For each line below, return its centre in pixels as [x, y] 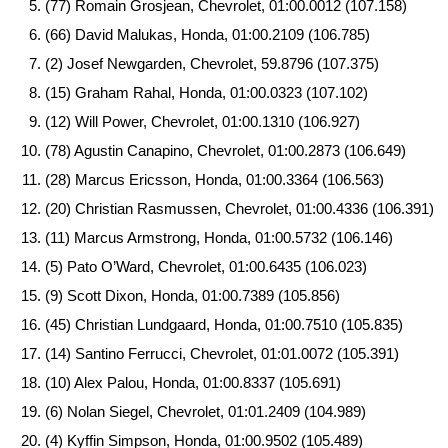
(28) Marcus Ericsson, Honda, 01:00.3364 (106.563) [214, 180]
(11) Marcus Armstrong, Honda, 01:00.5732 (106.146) [219, 238]
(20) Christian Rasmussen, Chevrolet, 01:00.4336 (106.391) [239, 209]
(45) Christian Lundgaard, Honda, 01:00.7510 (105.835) [224, 325]
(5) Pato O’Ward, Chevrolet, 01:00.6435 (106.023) [206, 267]
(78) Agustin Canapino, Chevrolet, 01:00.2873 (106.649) [225, 151]
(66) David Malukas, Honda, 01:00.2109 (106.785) [207, 35]
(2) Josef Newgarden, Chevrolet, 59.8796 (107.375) [212, 64]
